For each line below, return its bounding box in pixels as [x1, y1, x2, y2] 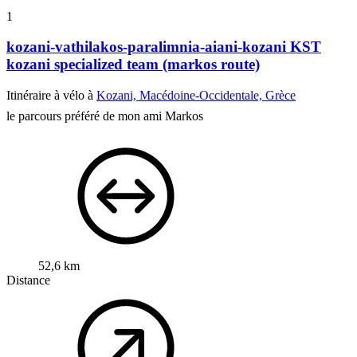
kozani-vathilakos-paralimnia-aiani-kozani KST [6, 38, 321, 56]
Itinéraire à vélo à [6, 88, 96, 102]
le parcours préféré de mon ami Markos [6, 108, 203, 123]
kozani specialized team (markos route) [6, 56, 260, 73]
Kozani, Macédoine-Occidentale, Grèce [96, 88, 296, 102]
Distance [6, 273, 50, 287]
